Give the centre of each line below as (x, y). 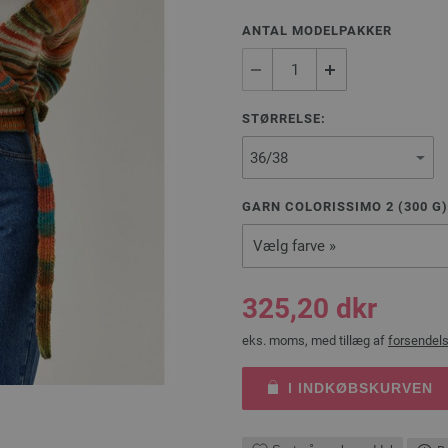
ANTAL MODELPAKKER (317, 30)
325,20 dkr (309, 308)
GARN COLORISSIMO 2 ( (323, 206)
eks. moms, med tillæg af (315, 340)
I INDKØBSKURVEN (360, 388)
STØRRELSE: (284, 118)
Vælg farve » (294, 246)
